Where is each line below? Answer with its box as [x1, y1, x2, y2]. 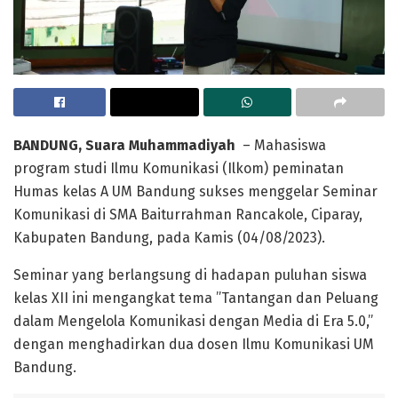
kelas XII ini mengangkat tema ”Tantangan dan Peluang [13, 289, 378, 306]
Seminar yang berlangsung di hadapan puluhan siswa [13, 266, 367, 283]
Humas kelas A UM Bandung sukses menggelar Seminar [13, 182, 378, 200]
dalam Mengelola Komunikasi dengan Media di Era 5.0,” [13, 312, 373, 330]
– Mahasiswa [239, 136, 326, 154]
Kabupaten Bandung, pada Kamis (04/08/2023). [13, 228, 325, 246]
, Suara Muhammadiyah [78, 136, 239, 154]
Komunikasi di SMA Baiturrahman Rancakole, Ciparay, [13, 205, 362, 223]
